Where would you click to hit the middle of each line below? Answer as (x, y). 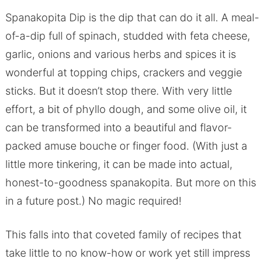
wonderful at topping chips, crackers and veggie (123, 73)
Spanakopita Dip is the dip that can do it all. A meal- (132, 18)
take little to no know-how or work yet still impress (127, 253)
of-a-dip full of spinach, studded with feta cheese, (127, 36)
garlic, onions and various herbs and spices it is (120, 54)
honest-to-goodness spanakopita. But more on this (130, 183)
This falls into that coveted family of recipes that (123, 235)
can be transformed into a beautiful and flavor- (118, 128)
